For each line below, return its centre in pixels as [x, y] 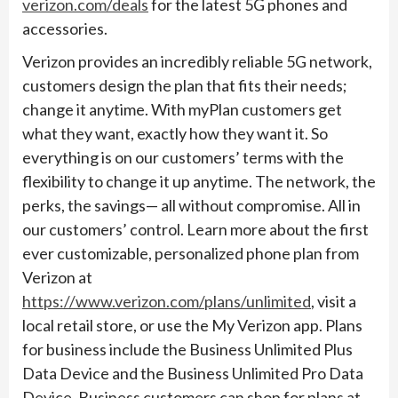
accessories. [65, 29]
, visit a [334, 302]
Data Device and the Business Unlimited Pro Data [193, 374]
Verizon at [57, 278]
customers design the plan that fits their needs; [185, 86]
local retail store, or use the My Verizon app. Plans [192, 326]
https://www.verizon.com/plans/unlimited [167, 302]
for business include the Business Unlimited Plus [187, 350]
